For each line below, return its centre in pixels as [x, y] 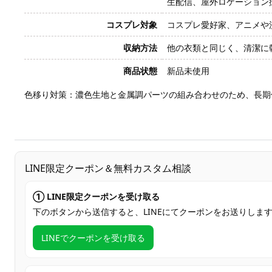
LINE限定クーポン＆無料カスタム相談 [108, 168]
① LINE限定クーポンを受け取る [96, 196]
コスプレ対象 [132, 25]
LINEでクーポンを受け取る [93, 238]
